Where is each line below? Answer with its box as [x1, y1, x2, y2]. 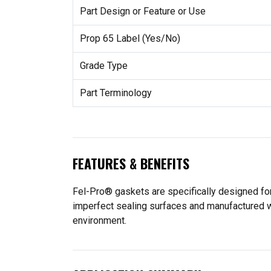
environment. [73, 214, 126, 226]
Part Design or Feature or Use [79, 5, 206, 17]
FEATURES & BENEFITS [73, 154, 189, 173]
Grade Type [79, 59, 128, 71]
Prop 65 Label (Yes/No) [79, 32, 180, 44]
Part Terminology [79, 87, 152, 99]
